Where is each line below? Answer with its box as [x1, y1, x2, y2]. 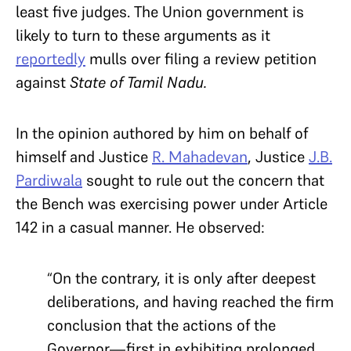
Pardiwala [16, 169, 82, 190]
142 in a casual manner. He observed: [16, 216, 269, 237]
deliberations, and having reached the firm [47, 291, 334, 312]
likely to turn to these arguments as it [16, 24, 270, 45]
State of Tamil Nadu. [70, 71, 211, 92]
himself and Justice [16, 146, 152, 167]
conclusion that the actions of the [47, 314, 276, 335]
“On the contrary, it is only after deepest [47, 267, 316, 288]
